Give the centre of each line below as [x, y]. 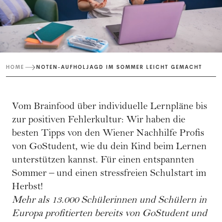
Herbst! [28, 188]
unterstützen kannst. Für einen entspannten [103, 161]
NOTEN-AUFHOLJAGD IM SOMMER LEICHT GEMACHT [119, 67]
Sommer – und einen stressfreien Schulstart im [109, 174]
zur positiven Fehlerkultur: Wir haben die [99, 121]
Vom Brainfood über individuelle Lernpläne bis [110, 108]
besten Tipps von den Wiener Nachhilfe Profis [108, 134]
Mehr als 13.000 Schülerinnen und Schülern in [109, 201]
